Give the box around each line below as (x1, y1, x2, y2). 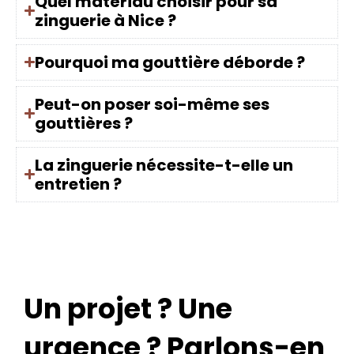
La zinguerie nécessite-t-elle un (35, 153, 294, 176)
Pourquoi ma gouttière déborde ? (35, 51, 306, 73)
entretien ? (35, 172, 122, 195)
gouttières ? (35, 111, 134, 134)
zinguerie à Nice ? (35, 9, 177, 32)
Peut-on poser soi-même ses (35, 92, 270, 115)
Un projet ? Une (24, 288, 232, 328)
